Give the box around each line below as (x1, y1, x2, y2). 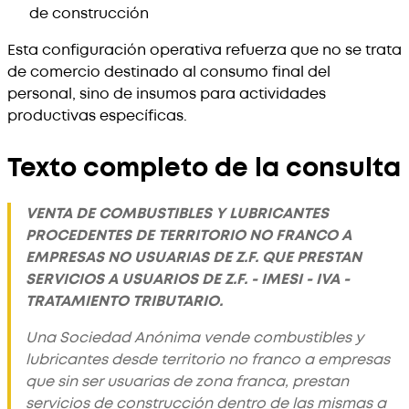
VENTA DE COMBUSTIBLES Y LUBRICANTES (26, 203, 329, 224)
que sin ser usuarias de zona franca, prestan (26, 371, 349, 392)
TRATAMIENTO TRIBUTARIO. (26, 290, 223, 311)
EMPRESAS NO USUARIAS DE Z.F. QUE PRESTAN (26, 246, 362, 267)
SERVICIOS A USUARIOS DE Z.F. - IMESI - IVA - (26, 268, 350, 289)
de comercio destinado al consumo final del (7, 61, 330, 82)
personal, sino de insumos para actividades (7, 83, 326, 104)
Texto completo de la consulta (7, 150, 401, 186)
